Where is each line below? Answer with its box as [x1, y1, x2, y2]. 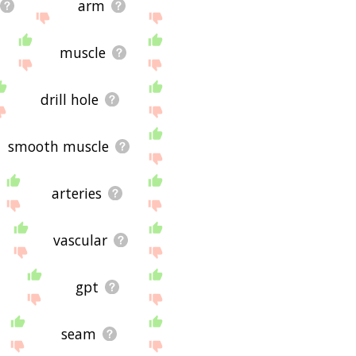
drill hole [40, 89, 99, 109]
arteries [51, 183, 102, 203]
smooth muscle [7, 136, 109, 156]
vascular [52, 230, 107, 250]
